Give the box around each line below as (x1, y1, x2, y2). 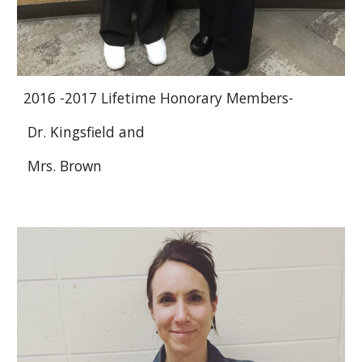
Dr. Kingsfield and (23, 122, 145, 142)
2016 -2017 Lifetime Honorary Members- (23, 88, 294, 108)
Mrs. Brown (23, 156, 103, 176)
